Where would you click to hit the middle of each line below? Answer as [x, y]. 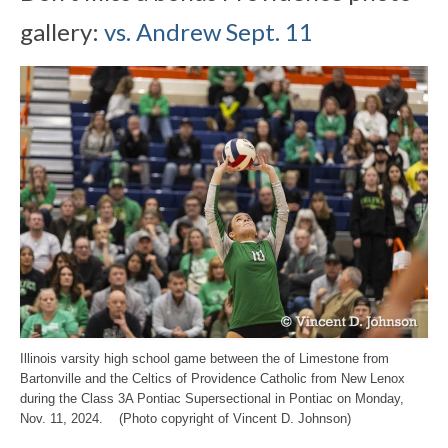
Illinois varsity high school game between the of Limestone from [204, 358]
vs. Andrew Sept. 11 [208, 31]
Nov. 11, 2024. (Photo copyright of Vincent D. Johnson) [185, 418]
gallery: [62, 31]
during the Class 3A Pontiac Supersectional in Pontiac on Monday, [212, 398]
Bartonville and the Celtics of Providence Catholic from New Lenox [212, 378]
